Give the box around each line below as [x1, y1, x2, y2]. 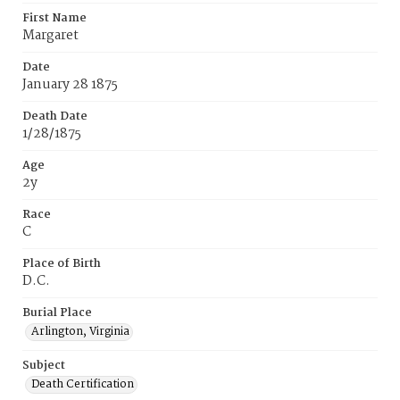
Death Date [22, 107, 87, 126]
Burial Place [22, 304, 92, 322]
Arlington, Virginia [31, 322, 129, 341]
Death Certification [31, 375, 134, 394]
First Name [22, 9, 87, 28]
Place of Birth [22, 254, 101, 273]
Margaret [22, 25, 79, 46]
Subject [22, 356, 65, 375]
